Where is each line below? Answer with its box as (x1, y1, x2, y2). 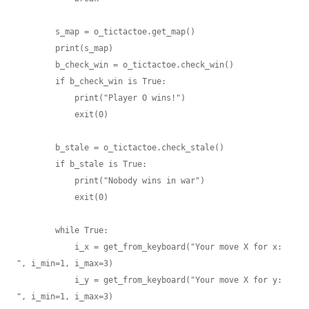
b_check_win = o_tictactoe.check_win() (17, 60, 55, 70)
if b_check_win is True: (17, 77, 55, 86)
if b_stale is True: (17, 159, 55, 169)
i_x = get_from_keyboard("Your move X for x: (17, 242, 74, 252)
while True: (17, 226, 55, 235)
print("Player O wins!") (17, 93, 74, 103)
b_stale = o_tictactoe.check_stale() (17, 143, 55, 152)
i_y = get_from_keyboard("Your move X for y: (17, 275, 74, 285)
